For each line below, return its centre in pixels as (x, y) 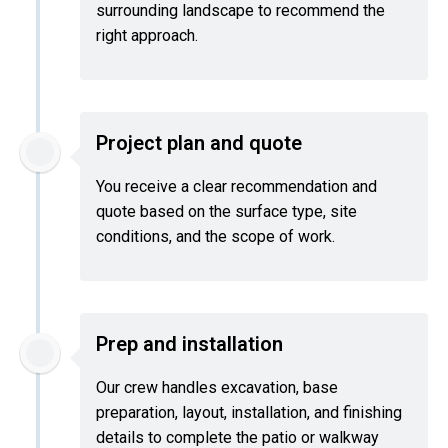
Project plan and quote (199, 142)
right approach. (147, 35)
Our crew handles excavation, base (217, 387)
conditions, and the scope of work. (215, 236)
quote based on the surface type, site (226, 211)
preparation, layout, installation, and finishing (249, 412)
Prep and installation (189, 343)
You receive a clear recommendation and (236, 186)
